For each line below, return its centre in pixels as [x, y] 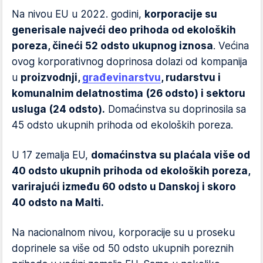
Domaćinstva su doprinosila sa [176, 109]
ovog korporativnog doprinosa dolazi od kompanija [129, 62]
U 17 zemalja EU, [51, 155]
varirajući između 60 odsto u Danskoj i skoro [124, 187]
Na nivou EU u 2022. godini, [78, 14]
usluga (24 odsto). [58, 109]
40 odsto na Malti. [58, 203]
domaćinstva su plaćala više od [171, 155]
